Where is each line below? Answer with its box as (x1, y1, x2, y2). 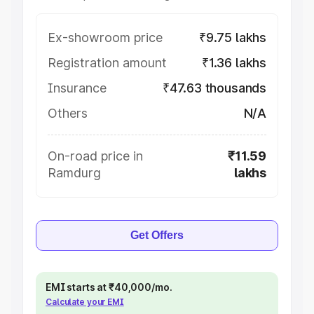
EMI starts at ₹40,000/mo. (46, 281, 172, 293)
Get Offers (130, 229, 184, 241)
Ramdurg (48, 165, 101, 180)
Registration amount (48, 55, 167, 70)
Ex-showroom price (48, 30, 163, 45)
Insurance (48, 81, 107, 95)
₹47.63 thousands (162, 81, 266, 95)
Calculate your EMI (46, 296, 124, 307)
